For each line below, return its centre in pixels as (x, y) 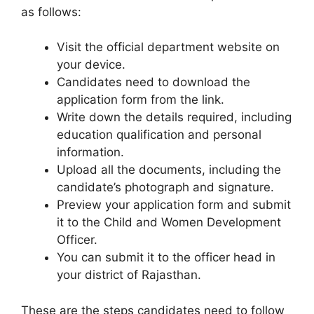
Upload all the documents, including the (169, 170)
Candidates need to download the (153, 82)
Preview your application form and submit (174, 205)
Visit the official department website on (168, 47)
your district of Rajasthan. (129, 275)
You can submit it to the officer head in (166, 258)
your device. (91, 65)
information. (90, 152)
